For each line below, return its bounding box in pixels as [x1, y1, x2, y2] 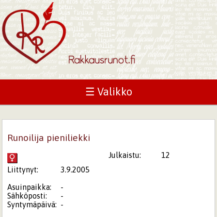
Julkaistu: [108, 150, 141, 159]
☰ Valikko [85, 86, 132, 98]
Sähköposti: [7, 191, 47, 200]
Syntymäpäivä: [7, 200, 57, 209]
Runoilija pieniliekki [7, 132, 91, 143]
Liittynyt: [7, 165, 39, 174]
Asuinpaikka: [7, 182, 52, 191]
